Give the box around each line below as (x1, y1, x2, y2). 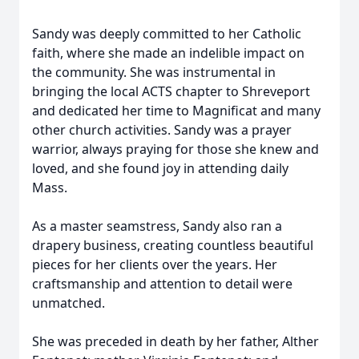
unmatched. (32, 294, 105, 312)
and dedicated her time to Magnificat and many (32, 102, 321, 119)
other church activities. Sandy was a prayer (32, 121, 292, 139)
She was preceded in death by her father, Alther (32, 333, 319, 350)
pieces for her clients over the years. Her (32, 256, 277, 273)
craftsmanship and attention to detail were (32, 275, 292, 292)
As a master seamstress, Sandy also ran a (32, 217, 282, 235)
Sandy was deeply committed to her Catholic (32, 25, 301, 42)
